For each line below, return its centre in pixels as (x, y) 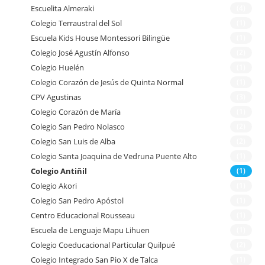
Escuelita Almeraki (63, 9)
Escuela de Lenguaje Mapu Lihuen (91, 230)
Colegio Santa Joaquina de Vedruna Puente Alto (114, 156)
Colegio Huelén (58, 68)
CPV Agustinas (56, 97)
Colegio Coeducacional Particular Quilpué (103, 245)
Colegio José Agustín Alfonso (80, 53)
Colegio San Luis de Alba (73, 142)
